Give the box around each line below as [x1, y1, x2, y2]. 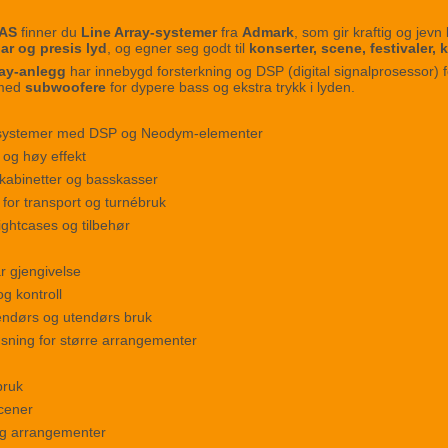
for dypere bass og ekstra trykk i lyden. [106, 79, 356, 96]
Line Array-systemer [81, 24, 218, 41]
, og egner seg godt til [107, 40, 250, 57]
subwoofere [25, 79, 107, 96]
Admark [242, 24, 295, 41]
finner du [17, 24, 82, 41]
